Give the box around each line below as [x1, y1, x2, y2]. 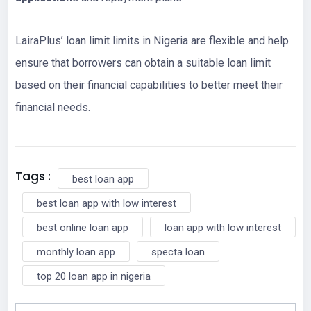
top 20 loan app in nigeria [37, 269, 151, 283]
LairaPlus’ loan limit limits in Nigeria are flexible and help [15, 33, 289, 47]
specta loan [151, 245, 205, 258]
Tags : [15, 167, 51, 185]
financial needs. [15, 100, 90, 114]
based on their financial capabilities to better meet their [15, 78, 283, 92]
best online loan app [37, 221, 128, 234]
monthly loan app [37, 245, 115, 258]
